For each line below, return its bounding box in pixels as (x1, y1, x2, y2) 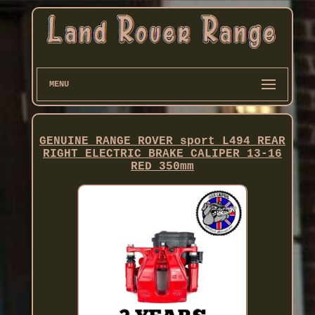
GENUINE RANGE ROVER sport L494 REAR (39, 134, 285, 148)
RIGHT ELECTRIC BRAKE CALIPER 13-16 (42, 147, 282, 160)
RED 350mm (130, 160, 194, 173)
